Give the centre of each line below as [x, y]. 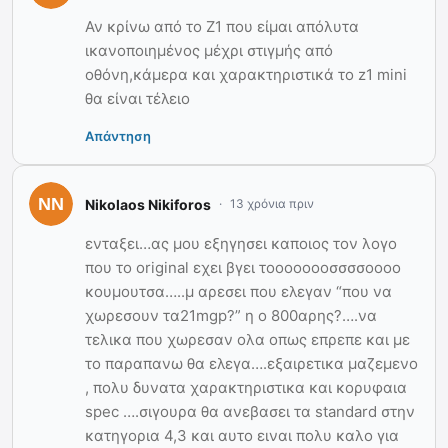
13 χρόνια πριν [272, 204]
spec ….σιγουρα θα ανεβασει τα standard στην [250, 412]
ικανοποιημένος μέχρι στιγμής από [209, 51]
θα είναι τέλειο [137, 99]
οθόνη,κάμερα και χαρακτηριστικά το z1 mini [246, 75]
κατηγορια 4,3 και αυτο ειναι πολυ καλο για [242, 436]
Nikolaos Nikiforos [148, 204]
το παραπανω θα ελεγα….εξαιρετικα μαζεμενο [251, 364]
